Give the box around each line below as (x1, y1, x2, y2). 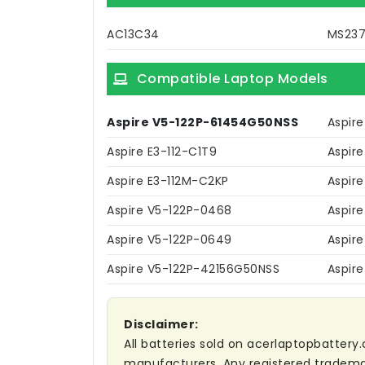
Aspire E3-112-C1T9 (107, 143, 217, 161)
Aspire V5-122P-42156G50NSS (107, 261, 279, 278)
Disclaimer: (124, 316, 199, 333)
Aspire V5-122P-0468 (107, 202, 232, 219)
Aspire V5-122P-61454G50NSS (107, 114, 298, 131)
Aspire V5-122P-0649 (107, 231, 232, 248)
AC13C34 (107, 26, 160, 43)
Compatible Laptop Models (136, 69, 328, 89)
